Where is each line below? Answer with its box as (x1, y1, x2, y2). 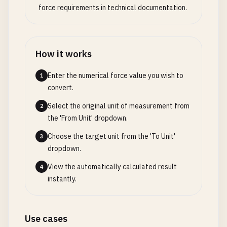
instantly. (48, 174, 77, 183)
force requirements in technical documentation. (39, 3, 187, 12)
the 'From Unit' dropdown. (48, 113, 128, 123)
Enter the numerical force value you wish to (48, 71, 183, 80)
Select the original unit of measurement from (48, 101, 190, 110)
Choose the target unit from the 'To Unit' (48, 132, 175, 141)
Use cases (25, 213, 67, 224)
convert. (48, 83, 73, 92)
